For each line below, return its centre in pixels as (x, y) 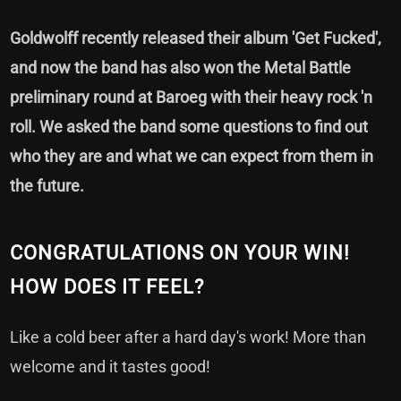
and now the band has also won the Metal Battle (181, 67)
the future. (47, 185)
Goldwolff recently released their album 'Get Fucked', (196, 38)
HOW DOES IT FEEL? (107, 286)
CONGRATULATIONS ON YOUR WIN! (180, 252)
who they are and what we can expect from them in (192, 156)
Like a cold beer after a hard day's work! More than (188, 337)
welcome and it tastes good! (111, 366)
